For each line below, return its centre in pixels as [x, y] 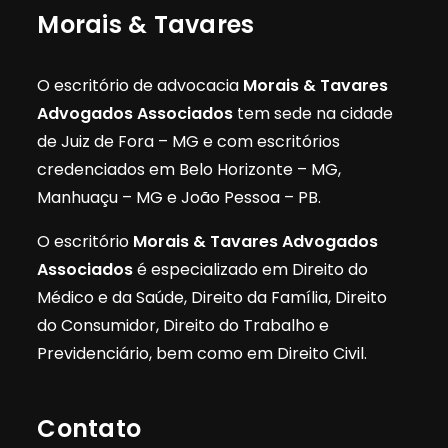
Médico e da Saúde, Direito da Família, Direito [212, 297]
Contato [89, 428]
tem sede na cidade [313, 113]
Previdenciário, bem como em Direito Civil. [202, 353]
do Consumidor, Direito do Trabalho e [183, 325]
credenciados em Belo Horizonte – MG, [189, 169]
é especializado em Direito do [251, 269]
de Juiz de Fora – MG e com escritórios [189, 141]
